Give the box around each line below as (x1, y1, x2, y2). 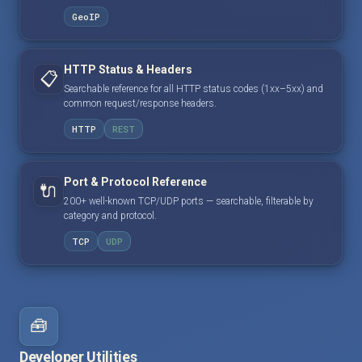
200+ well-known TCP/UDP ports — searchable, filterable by (64, 195, 314, 207)
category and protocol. (64, 209, 157, 221)
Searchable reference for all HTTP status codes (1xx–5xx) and (64, 82, 323, 95)
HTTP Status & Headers (64, 62, 192, 76)
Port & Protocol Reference (64, 175, 207, 188)
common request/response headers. (64, 97, 217, 109)
